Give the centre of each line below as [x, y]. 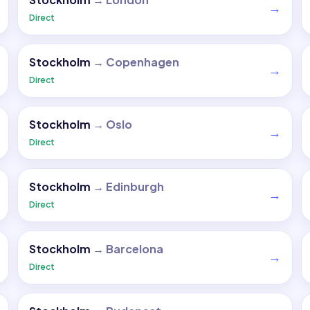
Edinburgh [135, 186]
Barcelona [135, 249]
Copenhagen [143, 62]
